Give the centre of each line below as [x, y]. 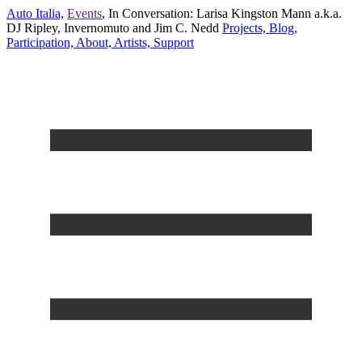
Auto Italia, [35, 13]
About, [93, 42]
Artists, [131, 42]
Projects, [244, 28]
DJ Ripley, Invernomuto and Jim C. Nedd [113, 28]
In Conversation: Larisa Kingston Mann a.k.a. [225, 13]
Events [84, 13]
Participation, [40, 42]
